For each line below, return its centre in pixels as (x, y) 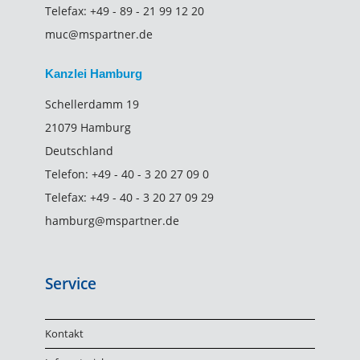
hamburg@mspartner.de (112, 221)
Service (70, 284)
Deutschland (79, 151)
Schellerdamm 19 (92, 104)
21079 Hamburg (88, 127)
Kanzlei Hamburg (93, 74)
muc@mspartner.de (98, 34)
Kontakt (64, 333)
